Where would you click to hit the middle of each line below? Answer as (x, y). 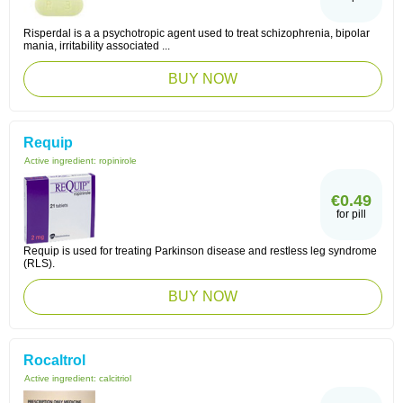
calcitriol (115, 378)
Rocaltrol (54, 360)
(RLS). (39, 264)
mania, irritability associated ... (97, 46)
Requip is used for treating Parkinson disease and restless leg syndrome (200, 251)
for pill (351, 214)
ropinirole (118, 161)
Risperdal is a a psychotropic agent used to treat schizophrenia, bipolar (197, 33)
